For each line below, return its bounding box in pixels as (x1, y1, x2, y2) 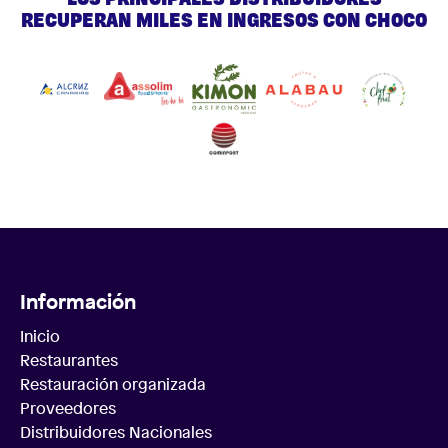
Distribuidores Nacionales (20, 421, 212, 444)
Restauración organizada (20, 373, 206, 396)
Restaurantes (20, 349, 118, 372)
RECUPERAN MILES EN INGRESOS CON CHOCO (21, 12, 427, 31)
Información (20, 288, 136, 316)
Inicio (20, 325, 60, 348)
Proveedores (20, 397, 116, 420)
